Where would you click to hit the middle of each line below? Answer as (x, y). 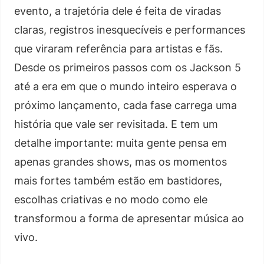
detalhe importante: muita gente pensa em (121, 143)
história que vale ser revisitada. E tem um (116, 124)
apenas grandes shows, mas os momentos (121, 161)
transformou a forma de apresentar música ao (129, 218)
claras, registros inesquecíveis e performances (130, 29)
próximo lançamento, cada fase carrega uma (126, 105)
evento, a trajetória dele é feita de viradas (118, 11)
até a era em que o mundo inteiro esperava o (126, 86)
